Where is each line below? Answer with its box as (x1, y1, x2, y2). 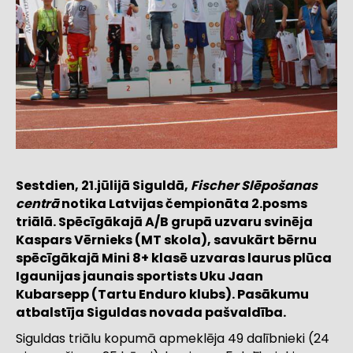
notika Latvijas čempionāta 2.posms (59, 195, 307, 214)
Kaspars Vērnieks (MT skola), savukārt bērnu (16, 231, 317, 250)
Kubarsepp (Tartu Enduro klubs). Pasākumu (16, 285, 309, 304)
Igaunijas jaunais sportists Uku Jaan (16, 267, 263, 286)
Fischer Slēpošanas (191, 176, 318, 195)
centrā (16, 195, 59, 214)
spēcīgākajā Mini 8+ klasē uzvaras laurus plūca (16, 249, 332, 268)
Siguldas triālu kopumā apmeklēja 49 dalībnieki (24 (16, 329, 329, 348)
